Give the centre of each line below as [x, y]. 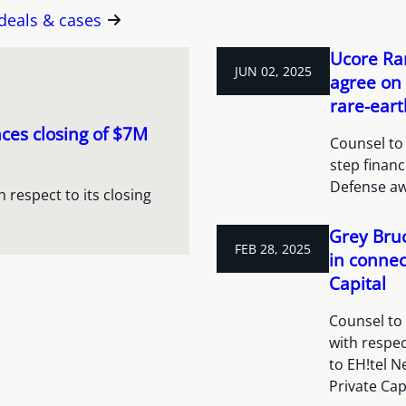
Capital [358, 284]
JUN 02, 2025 [273, 72]
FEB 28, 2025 [273, 249]
